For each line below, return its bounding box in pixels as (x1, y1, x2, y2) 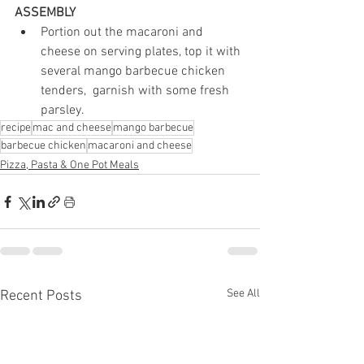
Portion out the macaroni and (41, 24, 206, 41)
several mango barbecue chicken (41, 63, 228, 80)
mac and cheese (32, 121, 111, 136)
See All (227, 287, 260, 301)
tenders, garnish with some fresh (41, 83, 232, 100)
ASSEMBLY (15, 5, 76, 22)
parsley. (41, 102, 84, 119)
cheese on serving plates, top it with (41, 44, 244, 61)
